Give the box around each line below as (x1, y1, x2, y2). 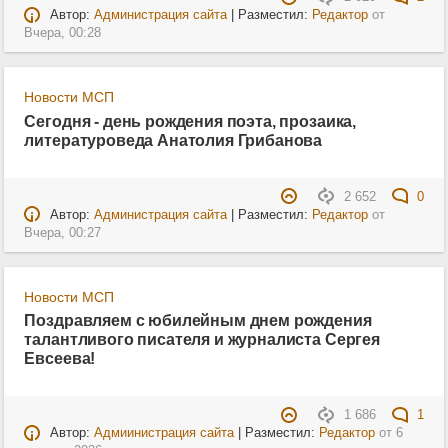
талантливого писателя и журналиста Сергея (24, 330, 380, 349)
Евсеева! (24, 349, 96, 368)
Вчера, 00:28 (24, 26, 102, 41)
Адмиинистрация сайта (93, 426, 234, 441)
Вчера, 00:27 (24, 225, 102, 240)
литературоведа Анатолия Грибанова (24, 130, 323, 149)
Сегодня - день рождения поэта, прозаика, (24, 111, 357, 130)
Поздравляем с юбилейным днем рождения (24, 311, 372, 330)
